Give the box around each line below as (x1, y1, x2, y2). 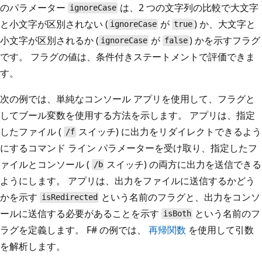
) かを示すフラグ (189, 33, 260, 47)
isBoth (163, 209, 191, 219)
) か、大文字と (194, 17, 256, 30)
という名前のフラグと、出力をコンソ (99, 190, 261, 204)
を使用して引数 (186, 223, 254, 236)
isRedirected (41, 192, 98, 202)
